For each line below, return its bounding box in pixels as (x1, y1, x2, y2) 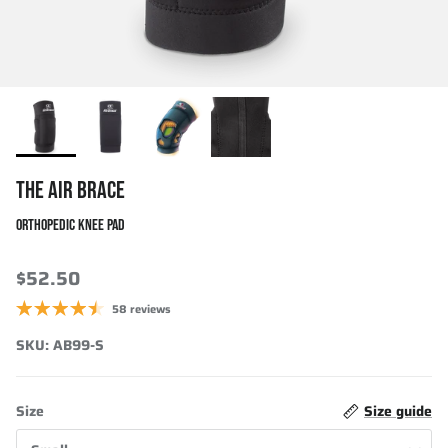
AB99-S (53, 333, 104, 356)
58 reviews (112, 299, 171, 318)
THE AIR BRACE (16, 175, 125, 205)
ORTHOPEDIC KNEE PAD (16, 215, 125, 235)
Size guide (364, 399, 432, 422)
